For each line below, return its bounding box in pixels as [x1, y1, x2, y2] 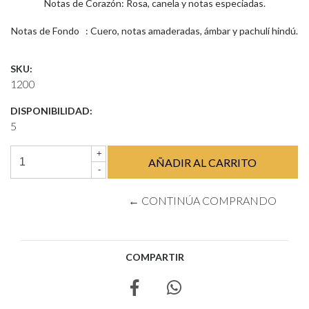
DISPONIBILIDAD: [10, 105, 92, 117]
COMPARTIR [125, 251, 184, 263]
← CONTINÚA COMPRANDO [128, 194, 277, 207]
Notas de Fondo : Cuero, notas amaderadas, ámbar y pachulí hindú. [11, 25, 298, 37]
